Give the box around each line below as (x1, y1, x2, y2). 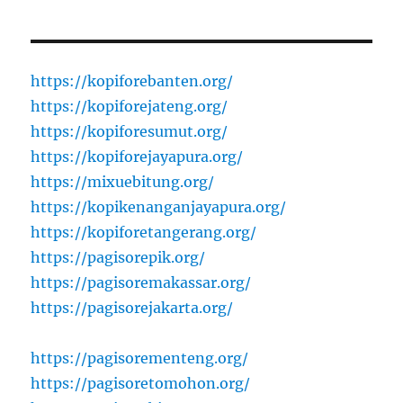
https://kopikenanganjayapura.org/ (31, 198, 287, 217)
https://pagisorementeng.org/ (31, 349, 249, 368)
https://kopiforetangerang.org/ (31, 223, 257, 242)
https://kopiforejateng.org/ (31, 97, 228, 116)
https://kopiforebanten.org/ (31, 72, 234, 91)
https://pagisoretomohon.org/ (31, 374, 251, 393)
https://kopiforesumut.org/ (31, 122, 228, 141)
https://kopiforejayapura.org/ (31, 148, 244, 166)
